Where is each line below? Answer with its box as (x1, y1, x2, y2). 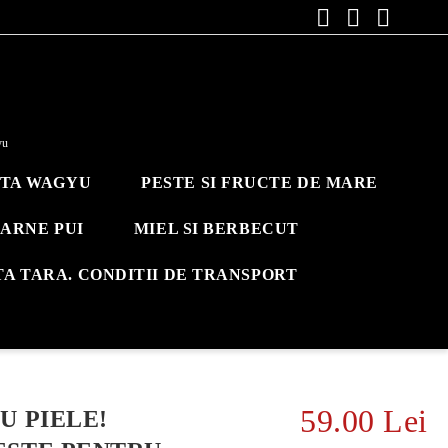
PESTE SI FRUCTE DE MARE (141, 174, 379, 191)
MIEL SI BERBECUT (133, 220, 299, 237)
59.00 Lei (299, 403, 428, 439)
